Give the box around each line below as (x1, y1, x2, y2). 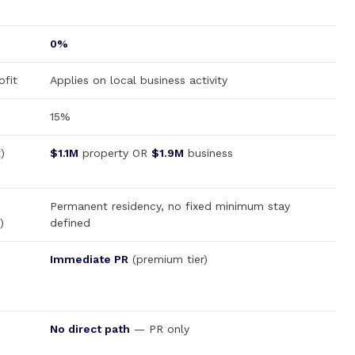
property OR (78, 147, 151, 159)
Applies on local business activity (50, 74, 227, 86)
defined (50, 216, 90, 229)
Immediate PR (50, 253, 128, 265)
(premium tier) (128, 253, 208, 265)
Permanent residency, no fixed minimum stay (50, 200, 290, 212)
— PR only (130, 323, 189, 335)
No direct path (50, 323, 130, 335)
